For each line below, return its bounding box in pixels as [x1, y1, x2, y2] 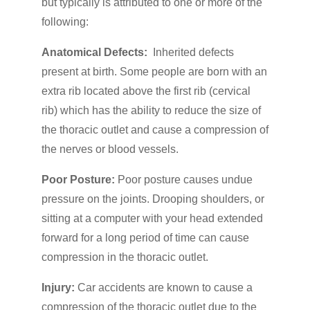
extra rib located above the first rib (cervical [41, 85, 250, 98]
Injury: [41, 282, 77, 294]
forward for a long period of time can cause [41, 232, 249, 244]
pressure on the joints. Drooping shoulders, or [41, 193, 264, 206]
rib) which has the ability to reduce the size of [41, 104, 261, 117]
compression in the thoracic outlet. [41, 251, 208, 264]
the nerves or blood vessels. [41, 143, 179, 156]
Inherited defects [152, 46, 234, 59]
